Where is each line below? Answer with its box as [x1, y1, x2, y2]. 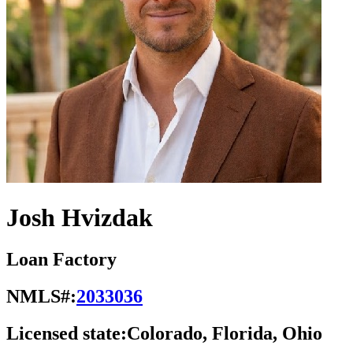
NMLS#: [6, 286, 76, 307]
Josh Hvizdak [6, 203, 153, 232]
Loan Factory [6, 249, 117, 270]
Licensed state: [6, 323, 127, 344]
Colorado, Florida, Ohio [127, 323, 322, 344]
